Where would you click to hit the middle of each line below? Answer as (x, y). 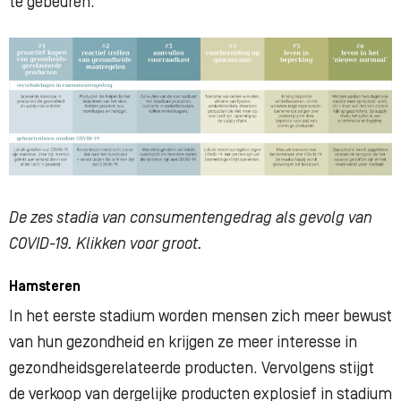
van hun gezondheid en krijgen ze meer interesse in (183, 343)
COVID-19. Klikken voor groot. (106, 244)
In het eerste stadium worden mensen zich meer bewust (200, 317)
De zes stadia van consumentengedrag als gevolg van (191, 218)
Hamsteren (45, 287)
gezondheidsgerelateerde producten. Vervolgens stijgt (192, 369)
